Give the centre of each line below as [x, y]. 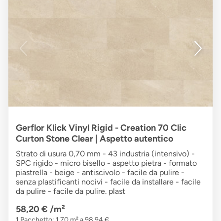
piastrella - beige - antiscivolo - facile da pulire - [100, 173]
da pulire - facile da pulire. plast [71, 191]
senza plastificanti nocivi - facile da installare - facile [108, 182]
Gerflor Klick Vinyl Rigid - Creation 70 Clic [101, 128]
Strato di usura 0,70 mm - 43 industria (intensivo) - [105, 154]
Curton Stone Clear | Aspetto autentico [94, 139]
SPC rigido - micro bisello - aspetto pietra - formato [106, 163]
